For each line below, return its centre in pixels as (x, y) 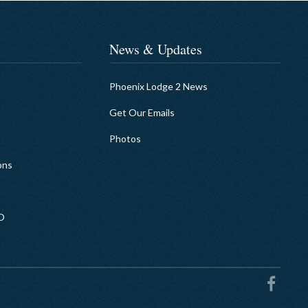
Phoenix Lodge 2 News (159, 86)
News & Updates (156, 49)
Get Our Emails (142, 112)
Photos (125, 138)
